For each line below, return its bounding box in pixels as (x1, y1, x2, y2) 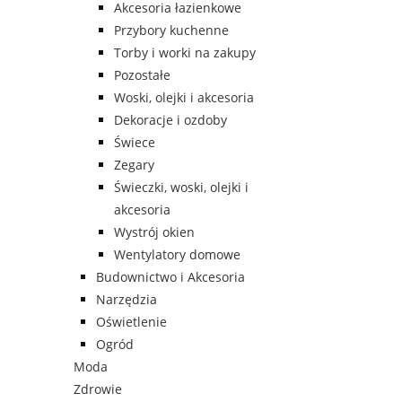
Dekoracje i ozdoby (114, 111, 227, 129)
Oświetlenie (96, 313, 167, 331)
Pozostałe (114, 66, 170, 84)
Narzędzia (96, 291, 157, 309)
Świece (114, 134, 155, 152)
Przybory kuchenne (114, 22, 229, 39)
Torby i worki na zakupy (114, 44, 256, 62)
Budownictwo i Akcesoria (96, 268, 245, 286)
